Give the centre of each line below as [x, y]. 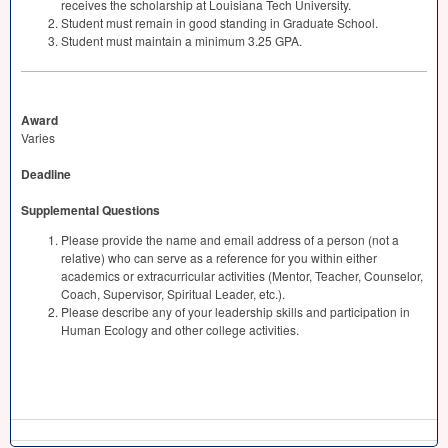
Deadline [46, 174]
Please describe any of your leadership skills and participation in [235, 311]
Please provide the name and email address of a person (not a [230, 239]
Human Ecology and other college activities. [180, 329]
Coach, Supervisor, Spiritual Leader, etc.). [173, 293]
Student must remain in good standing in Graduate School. [219, 22]
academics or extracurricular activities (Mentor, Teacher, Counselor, [242, 275]
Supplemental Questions [90, 210]
